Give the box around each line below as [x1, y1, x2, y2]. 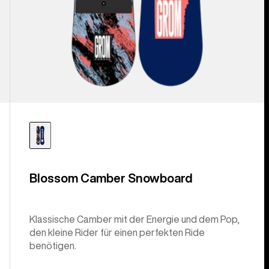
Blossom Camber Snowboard [29, 172, 193, 185]
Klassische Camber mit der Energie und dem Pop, [29, 214, 240, 225]
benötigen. [29, 241, 76, 251]
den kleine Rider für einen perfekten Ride [29, 228, 205, 238]
